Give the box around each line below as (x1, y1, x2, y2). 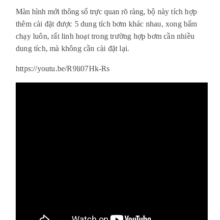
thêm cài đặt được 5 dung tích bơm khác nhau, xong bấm (16, 19, 197, 28)
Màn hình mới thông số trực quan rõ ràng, (16, 7, 147, 16)
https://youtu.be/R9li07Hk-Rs (16, 64, 110, 73)
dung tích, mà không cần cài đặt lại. (16, 44, 130, 53)
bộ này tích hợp (147, 7, 197, 16)
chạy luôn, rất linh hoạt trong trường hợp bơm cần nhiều (16, 31, 195, 40)
